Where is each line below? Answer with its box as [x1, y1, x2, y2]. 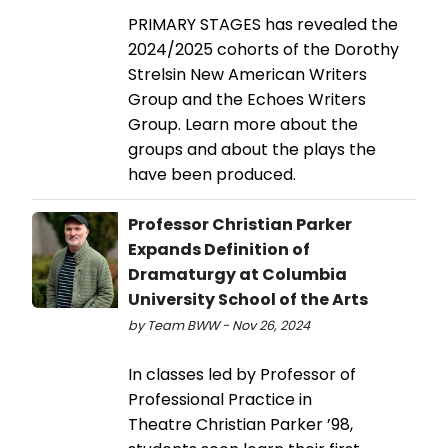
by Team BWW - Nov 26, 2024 [128, 317, 310, 335]
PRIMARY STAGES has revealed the [128, 13, 398, 37]
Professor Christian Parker [128, 213, 352, 237]
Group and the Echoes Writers [128, 88, 366, 112]
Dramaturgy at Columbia [128, 263, 347, 287]
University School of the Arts [128, 288, 368, 312]
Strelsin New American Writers [128, 63, 367, 87]
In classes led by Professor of [128, 363, 356, 387]
